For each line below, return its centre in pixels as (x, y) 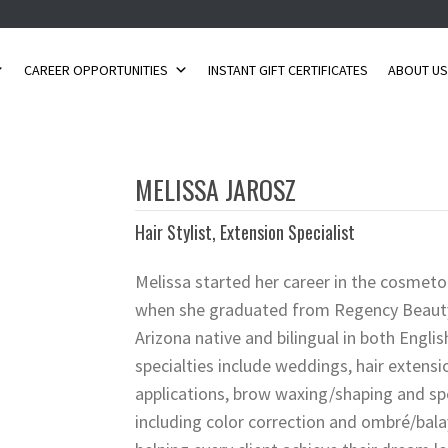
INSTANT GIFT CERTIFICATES (288, 70)
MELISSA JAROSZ (215, 189)
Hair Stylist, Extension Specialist (244, 232)
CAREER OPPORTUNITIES (96, 70)
